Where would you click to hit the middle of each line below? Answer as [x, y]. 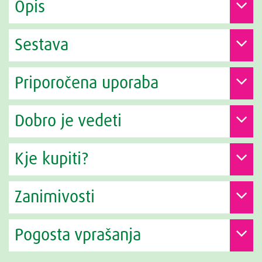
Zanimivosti [55, 197]
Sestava [42, 45]
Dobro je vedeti [68, 121]
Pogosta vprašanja [78, 235]
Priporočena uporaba [87, 83]
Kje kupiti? [51, 159]
